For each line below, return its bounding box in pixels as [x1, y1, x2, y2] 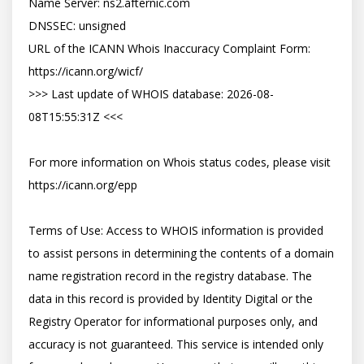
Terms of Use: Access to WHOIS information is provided [28, 223, 323, 238]
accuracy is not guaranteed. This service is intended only [28, 336, 323, 352]
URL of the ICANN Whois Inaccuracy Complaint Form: [28, 41, 310, 56]
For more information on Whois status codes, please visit [28, 154, 331, 170]
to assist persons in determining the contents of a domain [28, 245, 334, 261]
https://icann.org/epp [28, 177, 137, 193]
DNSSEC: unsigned [28, 18, 126, 33]
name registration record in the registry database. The [28, 268, 312, 284]
